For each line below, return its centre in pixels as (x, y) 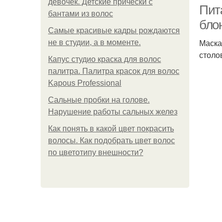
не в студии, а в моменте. (94, 42)
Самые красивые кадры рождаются (114, 30)
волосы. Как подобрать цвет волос (111, 140)
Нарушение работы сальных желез (113, 112)
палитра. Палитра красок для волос (114, 71)
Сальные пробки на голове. (99, 100)
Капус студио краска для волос (105, 59)
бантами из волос (81, 14)
